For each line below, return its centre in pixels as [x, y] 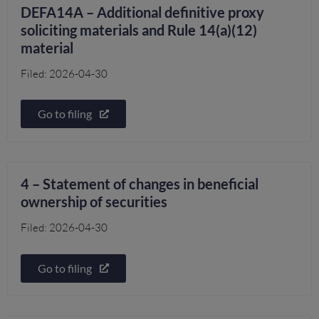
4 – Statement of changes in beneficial [140, 184]
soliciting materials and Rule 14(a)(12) [139, 30]
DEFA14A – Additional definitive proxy [143, 12]
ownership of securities [94, 202]
